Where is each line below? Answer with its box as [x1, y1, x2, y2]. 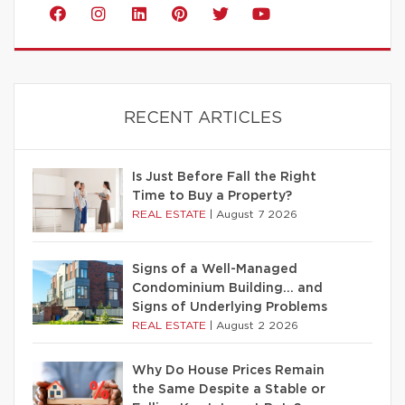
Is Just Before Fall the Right [132, 171, 316, 184]
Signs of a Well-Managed [132, 263, 297, 277]
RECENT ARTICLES [123, 110, 282, 127]
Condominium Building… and [132, 282, 323, 296]
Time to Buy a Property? [132, 190, 292, 203]
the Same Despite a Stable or [132, 383, 325, 397]
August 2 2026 [216, 320, 298, 332]
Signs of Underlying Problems [132, 301, 327, 315]
